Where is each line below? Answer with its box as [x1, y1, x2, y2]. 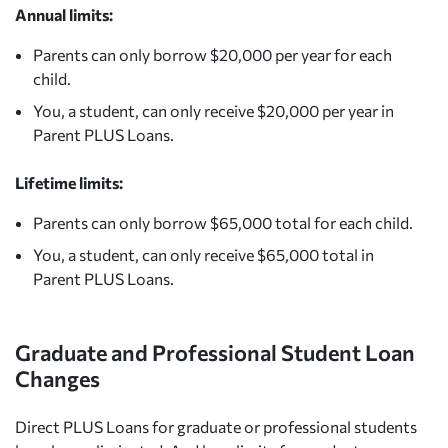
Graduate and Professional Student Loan [15, 338, 415, 365]
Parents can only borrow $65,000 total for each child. [32, 212, 413, 232]
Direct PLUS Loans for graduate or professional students [15, 416, 417, 436]
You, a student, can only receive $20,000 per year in [32, 100, 394, 120]
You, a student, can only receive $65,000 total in [32, 244, 374, 264]
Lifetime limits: [15, 172, 123, 192]
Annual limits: [15, 4, 113, 24]
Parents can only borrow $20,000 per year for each [32, 44, 392, 64]
